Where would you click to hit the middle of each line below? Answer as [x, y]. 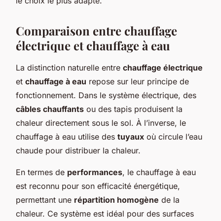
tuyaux [131, 136]
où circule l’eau [173, 136]
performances [95, 172]
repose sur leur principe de [138, 81]
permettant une [45, 200]
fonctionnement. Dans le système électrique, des [106, 95]
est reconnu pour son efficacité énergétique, [98, 186]
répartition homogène [116, 200]
